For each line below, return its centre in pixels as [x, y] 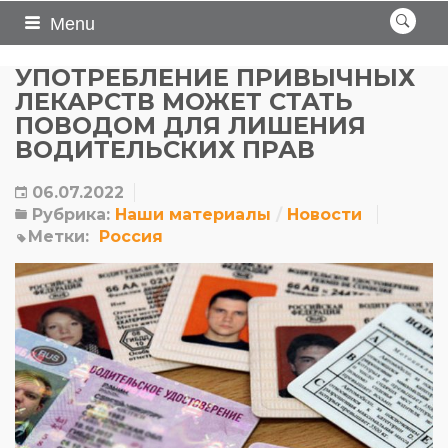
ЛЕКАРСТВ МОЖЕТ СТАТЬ [184, 101]
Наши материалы [193, 214]
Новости [324, 214]
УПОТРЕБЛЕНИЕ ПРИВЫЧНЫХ [215, 77]
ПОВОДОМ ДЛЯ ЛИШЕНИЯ [190, 125]
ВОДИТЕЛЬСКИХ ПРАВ [165, 149]
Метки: [58, 236]
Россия [131, 236]
